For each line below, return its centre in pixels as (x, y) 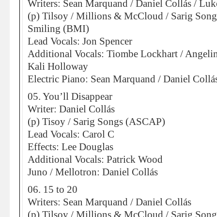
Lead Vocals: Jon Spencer (80, 41)
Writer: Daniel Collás (71, 109)
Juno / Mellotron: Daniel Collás (93, 172)
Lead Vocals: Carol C (71, 134)
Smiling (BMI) (58, 29)
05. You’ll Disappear (70, 96)
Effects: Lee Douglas (70, 147)
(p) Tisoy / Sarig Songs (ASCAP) (96, 122)
